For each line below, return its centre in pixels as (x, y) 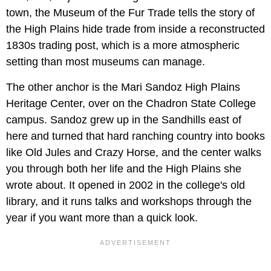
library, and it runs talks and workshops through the (129, 201)
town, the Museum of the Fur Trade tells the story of (130, 12)
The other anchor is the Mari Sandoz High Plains (123, 87)
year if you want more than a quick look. (102, 217)
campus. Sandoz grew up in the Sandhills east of (124, 119)
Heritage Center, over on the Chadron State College (131, 103)
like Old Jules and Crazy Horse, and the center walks (134, 152)
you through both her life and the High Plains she (124, 168)
